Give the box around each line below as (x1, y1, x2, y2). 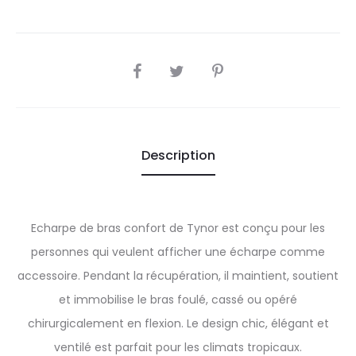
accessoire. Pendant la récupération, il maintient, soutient (17, 268, 339, 284)
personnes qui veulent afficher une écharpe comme (31, 244, 325, 260)
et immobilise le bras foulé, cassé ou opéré (59, 292, 297, 308)
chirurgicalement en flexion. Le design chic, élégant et (27, 315, 329, 331)
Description (141, 146, 215, 164)
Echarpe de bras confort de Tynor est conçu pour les (31, 220, 325, 236)
